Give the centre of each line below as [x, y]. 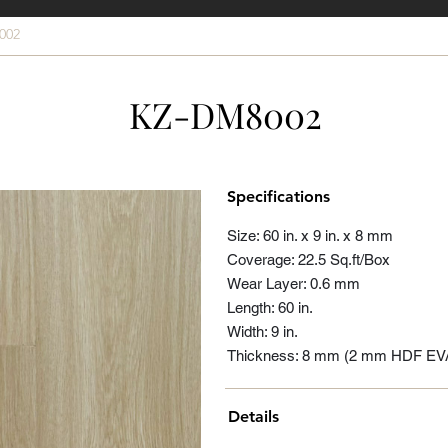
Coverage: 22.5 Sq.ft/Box [308, 259]
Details [253, 416]
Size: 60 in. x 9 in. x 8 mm [310, 235]
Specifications [278, 196]
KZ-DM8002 [225, 114]
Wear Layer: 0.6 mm [293, 283]
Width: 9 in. [262, 331]
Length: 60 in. [270, 307]
